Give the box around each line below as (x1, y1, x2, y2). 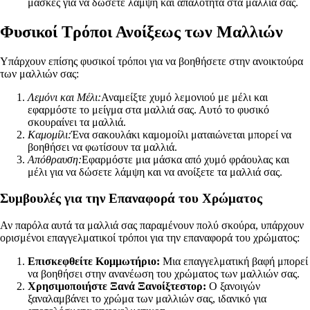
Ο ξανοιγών (206, 280, 260, 292)
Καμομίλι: (28, 128, 71, 140)
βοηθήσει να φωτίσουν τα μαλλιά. (28, 140, 177, 153)
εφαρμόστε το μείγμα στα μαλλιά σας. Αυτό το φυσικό (28, 103, 269, 116)
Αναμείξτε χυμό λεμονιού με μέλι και (101, 91, 268, 103)
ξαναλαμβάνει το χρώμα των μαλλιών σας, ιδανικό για (28, 292, 266, 304)
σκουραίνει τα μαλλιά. (28, 116, 126, 128)
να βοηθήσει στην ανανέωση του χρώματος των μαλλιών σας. (28, 267, 300, 280)
